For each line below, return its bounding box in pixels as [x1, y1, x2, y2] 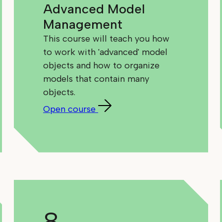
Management [43, 16, 123, 33]
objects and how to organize [43, 60, 160, 71]
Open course [43, 104, 96, 115]
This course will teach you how [43, 33, 170, 45]
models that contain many [43, 73, 150, 85]
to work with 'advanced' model [43, 47, 168, 58]
